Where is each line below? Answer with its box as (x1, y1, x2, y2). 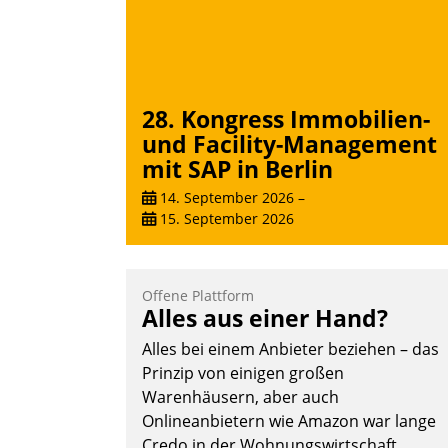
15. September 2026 (156, 209, 294, 229)
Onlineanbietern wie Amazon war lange (142, 410, 436, 433)
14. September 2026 (156, 188, 294, 208)
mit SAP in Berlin (142, 152, 333, 185)
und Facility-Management (142, 127, 437, 160)
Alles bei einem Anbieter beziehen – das (142, 338, 439, 361)
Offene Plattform (142, 286, 254, 306)
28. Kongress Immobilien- (142, 102, 430, 135)
